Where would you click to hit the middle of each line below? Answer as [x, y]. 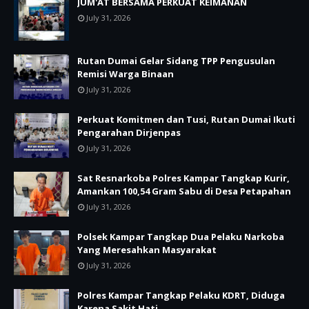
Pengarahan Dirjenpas [129, 132]
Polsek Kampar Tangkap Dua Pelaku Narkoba [181, 237]
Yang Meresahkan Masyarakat [147, 250]
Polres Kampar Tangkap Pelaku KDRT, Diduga [181, 295]
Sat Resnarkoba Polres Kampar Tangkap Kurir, [183, 178]
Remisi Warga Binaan [126, 74]
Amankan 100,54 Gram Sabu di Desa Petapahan [184, 191]
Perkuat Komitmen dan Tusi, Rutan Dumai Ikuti [186, 119]
